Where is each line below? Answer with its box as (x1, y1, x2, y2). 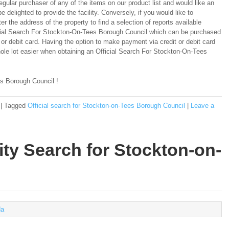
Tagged (4, 102, 26, 109)
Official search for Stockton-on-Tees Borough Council (28, 102, 185, 109)
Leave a (191, 102, 214, 109)
